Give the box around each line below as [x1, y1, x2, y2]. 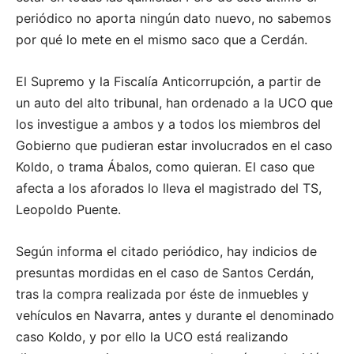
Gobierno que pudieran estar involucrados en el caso [16, 137, 333, 153]
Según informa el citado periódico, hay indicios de [16, 243, 317, 259]
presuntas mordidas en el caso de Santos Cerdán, [16, 264, 314, 281]
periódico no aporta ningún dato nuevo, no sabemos [16, 9, 331, 26]
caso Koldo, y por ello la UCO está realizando [16, 328, 288, 345]
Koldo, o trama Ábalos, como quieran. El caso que [16, 158, 314, 175]
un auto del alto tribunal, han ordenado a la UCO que [16, 94, 333, 111]
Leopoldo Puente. [16, 201, 121, 217]
